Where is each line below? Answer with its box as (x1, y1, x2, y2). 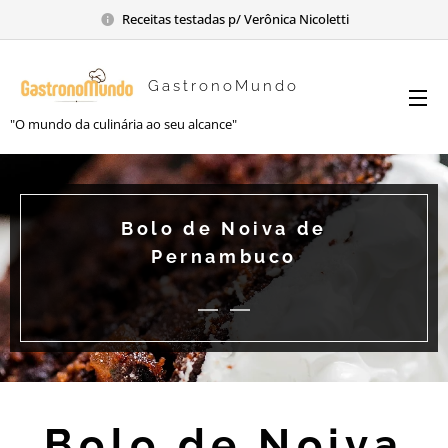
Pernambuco (151, 246, 297, 267)
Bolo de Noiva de (121, 218, 327, 239)
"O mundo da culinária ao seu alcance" (10, 114, 237, 133)
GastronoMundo (148, 76, 300, 95)
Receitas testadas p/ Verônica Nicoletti (121, 9, 349, 28)
